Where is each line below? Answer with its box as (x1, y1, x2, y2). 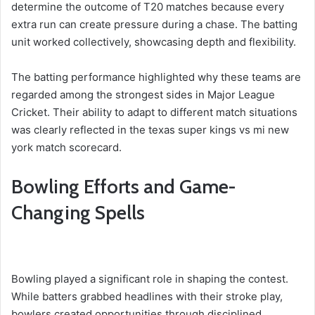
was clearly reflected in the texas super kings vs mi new (11, 122, 289, 136)
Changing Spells (11, 200, 145, 224)
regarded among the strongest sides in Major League (11, 87, 275, 101)
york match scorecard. (11, 140, 122, 154)
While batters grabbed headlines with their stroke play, (11, 290, 283, 304)
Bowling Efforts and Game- (11, 174, 236, 198)
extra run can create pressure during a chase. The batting (11, 17, 297, 31)
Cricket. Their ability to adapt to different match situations (11, 105, 297, 119)
